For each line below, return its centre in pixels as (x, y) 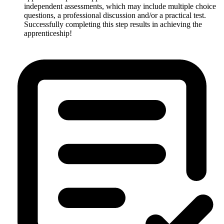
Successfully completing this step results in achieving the (113, 24)
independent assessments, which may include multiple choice (120, 6)
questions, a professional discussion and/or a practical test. (115, 15)
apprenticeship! (48, 33)
